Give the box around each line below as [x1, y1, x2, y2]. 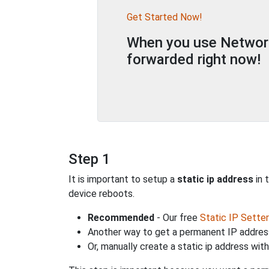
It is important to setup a [68, 174, 177, 185]
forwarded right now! [127, 51, 261, 68]
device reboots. [68, 188, 134, 199]
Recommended [88, 212, 154, 223]
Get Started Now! [127, 11, 202, 23]
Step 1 [68, 151, 110, 168]
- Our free [154, 212, 200, 223]
